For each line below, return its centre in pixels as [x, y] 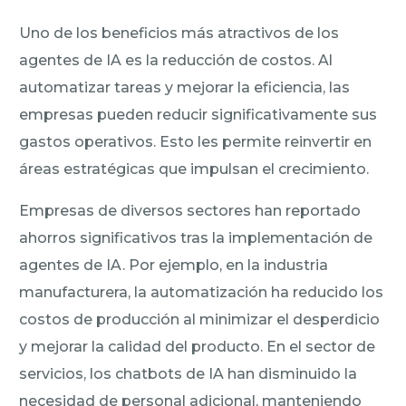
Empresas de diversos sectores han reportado [190, 210]
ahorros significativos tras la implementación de [196, 237]
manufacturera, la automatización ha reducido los [202, 292]
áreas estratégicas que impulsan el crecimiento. [194, 169]
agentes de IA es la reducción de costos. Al [176, 60]
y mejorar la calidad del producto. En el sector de [198, 346]
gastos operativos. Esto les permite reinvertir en [196, 141]
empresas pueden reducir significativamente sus [198, 114]
